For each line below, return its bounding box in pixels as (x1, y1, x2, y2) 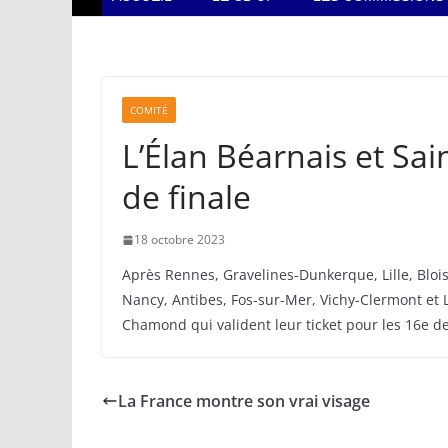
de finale (122, 175, 251, 218)
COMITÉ (130, 103, 168, 117)
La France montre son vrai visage (118, 390, 370, 412)
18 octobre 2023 (134, 231, 225, 248)
